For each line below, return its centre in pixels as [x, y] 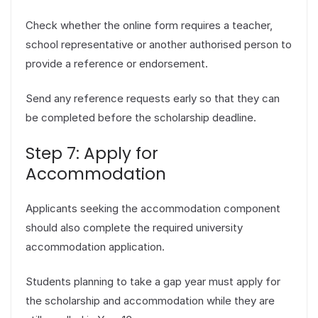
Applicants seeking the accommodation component [153, 208]
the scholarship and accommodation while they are [150, 301]
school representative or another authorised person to [159, 44]
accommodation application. [95, 246]
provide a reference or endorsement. [117, 63]
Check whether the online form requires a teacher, [149, 25]
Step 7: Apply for [92, 153]
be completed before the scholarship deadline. [141, 118]
